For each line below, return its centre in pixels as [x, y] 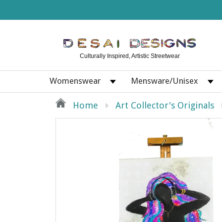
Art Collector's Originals [165, 105]
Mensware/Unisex [165, 81]
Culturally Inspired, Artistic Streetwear [130, 56]
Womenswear [75, 81]
